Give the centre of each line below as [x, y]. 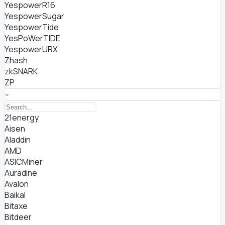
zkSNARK [21, 71]
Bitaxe [16, 206]
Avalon [17, 184]
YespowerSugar [34, 16]
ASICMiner [24, 162]
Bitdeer [18, 217]
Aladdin [18, 140]
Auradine [21, 173]
